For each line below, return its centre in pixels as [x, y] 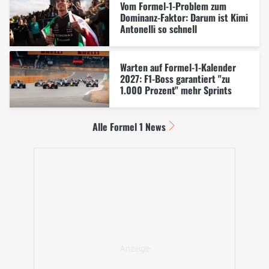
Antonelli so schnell [158, 29]
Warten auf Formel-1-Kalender [178, 68]
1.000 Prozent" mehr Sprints [176, 90]
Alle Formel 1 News [129, 126]
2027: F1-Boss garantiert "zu [175, 79]
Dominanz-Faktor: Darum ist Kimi [184, 18]
